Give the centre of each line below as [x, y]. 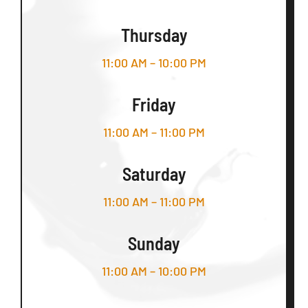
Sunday [154, 243]
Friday [154, 104]
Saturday [154, 174]
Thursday [154, 35]
